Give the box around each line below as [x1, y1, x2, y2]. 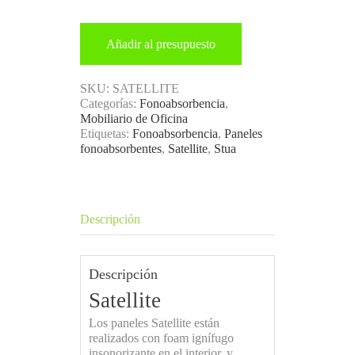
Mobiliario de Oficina [79, 111, 188, 125]
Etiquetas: [79, 126, 132, 140]
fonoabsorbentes [79, 141, 162, 155]
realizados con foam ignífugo [88, 330, 234, 345]
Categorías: [79, 96, 139, 110]
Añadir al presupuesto [105, 36, 216, 51]
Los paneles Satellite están [88, 315, 219, 330]
